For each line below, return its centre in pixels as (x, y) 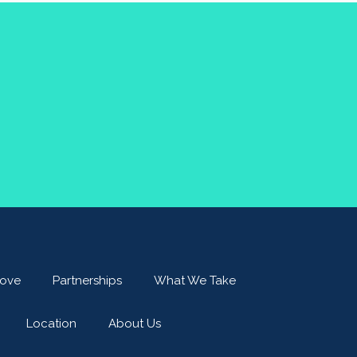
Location (51, 323)
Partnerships (87, 280)
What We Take (195, 280)
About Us (135, 323)
